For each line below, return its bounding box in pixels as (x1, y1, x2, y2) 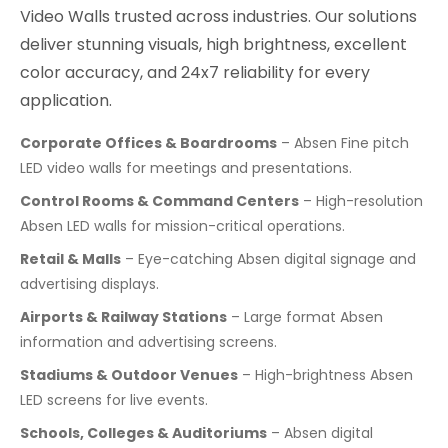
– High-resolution (299, 191, 423, 212)
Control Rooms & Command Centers (20, 191, 299, 212)
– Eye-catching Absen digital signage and (121, 249, 416, 270)
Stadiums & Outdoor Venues (20, 365, 238, 386)
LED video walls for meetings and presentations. (20, 158, 352, 179)
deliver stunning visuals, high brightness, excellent (20, 33, 407, 57)
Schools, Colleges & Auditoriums (20, 423, 267, 444)
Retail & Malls (20, 249, 121, 270)
